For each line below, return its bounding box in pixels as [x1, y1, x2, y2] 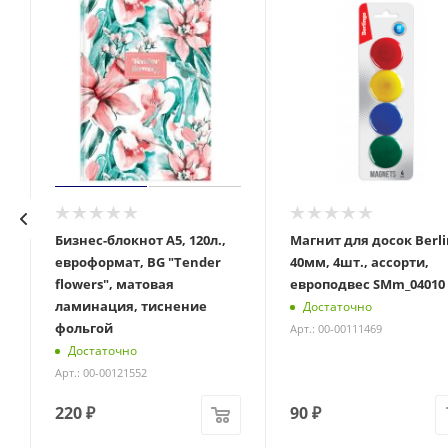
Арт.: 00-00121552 [54, 364, 147, 380]
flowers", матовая [54, 274, 174, 293]
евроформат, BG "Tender [54, 252, 221, 271]
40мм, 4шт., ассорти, [289, 252, 429, 271]
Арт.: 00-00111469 [289, 320, 382, 336]
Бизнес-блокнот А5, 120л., [54, 230, 226, 249]
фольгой [54, 318, 113, 337]
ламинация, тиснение [54, 296, 207, 315]
